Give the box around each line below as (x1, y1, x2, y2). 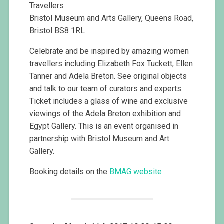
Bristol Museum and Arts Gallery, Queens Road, (29, 13, 194, 23)
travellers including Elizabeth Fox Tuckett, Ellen (29, 59, 193, 69)
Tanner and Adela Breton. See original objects (29, 71, 187, 81)
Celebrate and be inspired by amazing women (29, 46, 189, 56)
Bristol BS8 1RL (29, 26, 85, 36)
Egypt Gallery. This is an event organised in (29, 121, 179, 131)
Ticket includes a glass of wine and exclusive (29, 96, 188, 106)
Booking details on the (29, 167, 110, 177)
